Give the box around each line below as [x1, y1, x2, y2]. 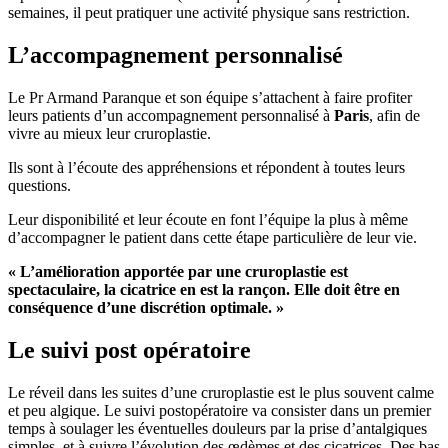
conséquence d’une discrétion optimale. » [8, 299, 284, 317]
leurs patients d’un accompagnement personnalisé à [8, 107, 334, 125]
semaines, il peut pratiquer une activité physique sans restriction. [8, 4, 410, 22]
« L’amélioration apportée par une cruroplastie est [8, 263, 348, 281]
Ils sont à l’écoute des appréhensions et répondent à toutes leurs [8, 159, 405, 177]
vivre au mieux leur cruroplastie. [8, 125, 211, 143]
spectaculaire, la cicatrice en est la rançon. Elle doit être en [8, 281, 400, 299]
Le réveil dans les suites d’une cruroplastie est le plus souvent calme [8, 384, 434, 402]
